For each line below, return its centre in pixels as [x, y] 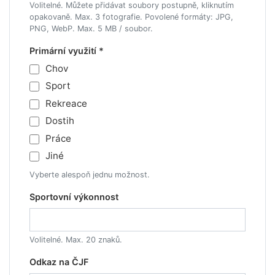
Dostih [60, 121]
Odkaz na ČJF [59, 262]
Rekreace [66, 103]
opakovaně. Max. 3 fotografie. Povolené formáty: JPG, [131, 17]
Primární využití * [67, 51]
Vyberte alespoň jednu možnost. [90, 175]
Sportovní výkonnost [74, 197]
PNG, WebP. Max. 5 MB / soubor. [91, 29]
